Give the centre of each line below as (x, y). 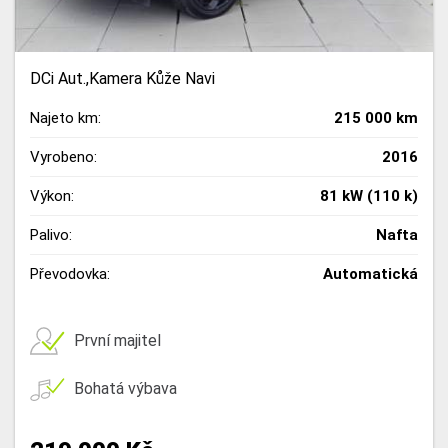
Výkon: (52, 195)
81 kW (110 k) (369, 195)
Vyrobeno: (63, 156)
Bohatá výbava (125, 389)
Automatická (370, 273)
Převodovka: (70, 273)
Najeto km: (65, 117)
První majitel (117, 341)
